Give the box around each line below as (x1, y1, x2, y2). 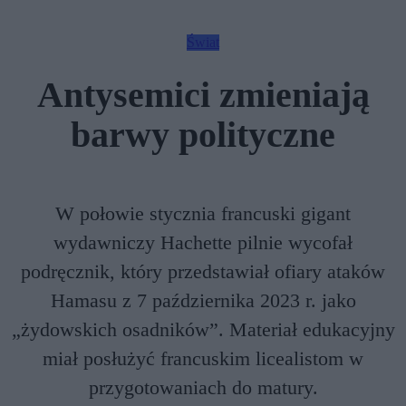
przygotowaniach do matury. (88, 375, 318, 399)
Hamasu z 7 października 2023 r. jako (50, 288, 356, 312)
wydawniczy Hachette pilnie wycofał (53, 230, 353, 254)
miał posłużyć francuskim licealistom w (43, 346, 363, 370)
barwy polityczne (71, 113, 335, 155)
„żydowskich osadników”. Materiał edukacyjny (11, 317, 395, 341)
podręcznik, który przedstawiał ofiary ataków (21, 259, 385, 283)
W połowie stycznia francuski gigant (55, 201, 351, 225)
